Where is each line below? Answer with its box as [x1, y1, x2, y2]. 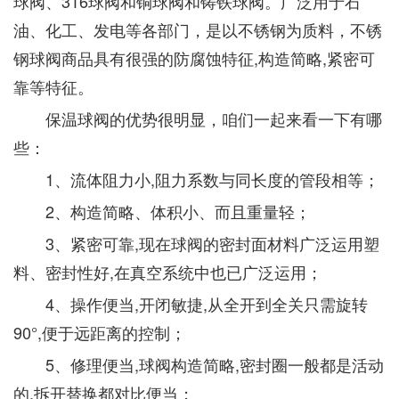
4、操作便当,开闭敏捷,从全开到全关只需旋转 [13, 292, 368, 315]
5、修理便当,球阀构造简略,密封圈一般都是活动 [13, 353, 384, 376]
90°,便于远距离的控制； [13, 321, 186, 344]
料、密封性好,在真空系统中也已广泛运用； [13, 260, 322, 283]
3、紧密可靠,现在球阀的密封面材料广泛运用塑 [13, 232, 379, 255]
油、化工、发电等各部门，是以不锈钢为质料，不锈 [13, 18, 382, 41]
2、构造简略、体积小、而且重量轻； [13, 199, 311, 223]
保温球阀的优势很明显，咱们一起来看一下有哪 [13, 107, 382, 130]
